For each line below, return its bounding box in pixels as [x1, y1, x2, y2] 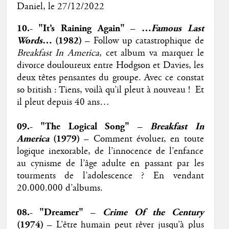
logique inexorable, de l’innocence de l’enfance [16, 145, 204, 158]
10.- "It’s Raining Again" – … [16, 22, 151, 35]
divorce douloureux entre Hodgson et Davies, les [16, 59, 204, 72]
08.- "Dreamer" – [16, 207, 103, 219]
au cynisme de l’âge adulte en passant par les [16, 157, 204, 170]
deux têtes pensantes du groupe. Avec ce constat [16, 72, 204, 84]
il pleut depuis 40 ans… [16, 96, 109, 109]
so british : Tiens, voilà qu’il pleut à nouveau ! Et [16, 84, 204, 97]
